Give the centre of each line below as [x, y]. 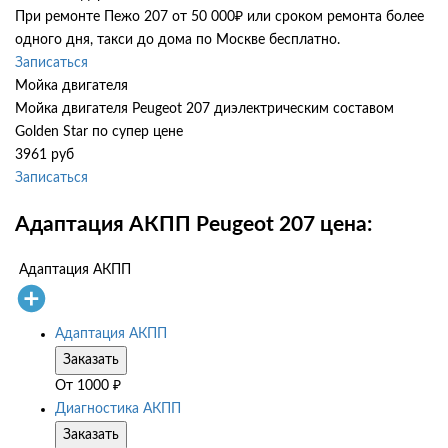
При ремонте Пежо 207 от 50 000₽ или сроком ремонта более [219, 17]
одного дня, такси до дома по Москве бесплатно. [177, 40]
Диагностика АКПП [118, 409]
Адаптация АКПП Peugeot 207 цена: [193, 224]
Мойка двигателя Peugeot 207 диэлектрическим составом [204, 109]
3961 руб [44, 155]
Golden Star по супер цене [99, 132]
